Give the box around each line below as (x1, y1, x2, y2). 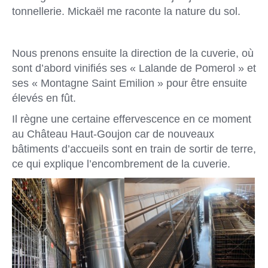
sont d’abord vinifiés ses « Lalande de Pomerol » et (12, 62, 256, 75)
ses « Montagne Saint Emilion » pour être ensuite (12, 77, 247, 90)
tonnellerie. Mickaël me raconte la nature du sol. (12, 5, 240, 18)
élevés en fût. (12, 92, 76, 105)
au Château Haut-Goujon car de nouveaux (12, 128, 214, 141)
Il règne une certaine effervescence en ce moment (12, 113, 251, 126)
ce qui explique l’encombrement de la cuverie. (12, 158, 230, 170)
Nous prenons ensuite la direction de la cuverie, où (12, 47, 254, 60)
